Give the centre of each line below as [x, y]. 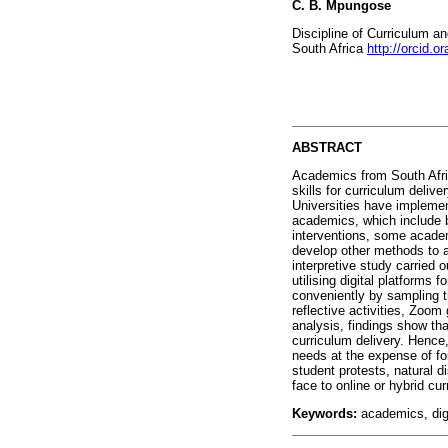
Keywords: [326, 414]
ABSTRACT [327, 147]
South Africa [329, 49]
